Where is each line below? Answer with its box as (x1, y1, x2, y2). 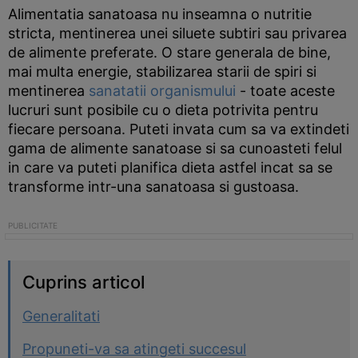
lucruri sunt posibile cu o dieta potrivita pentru (8, 101, 318, 118)
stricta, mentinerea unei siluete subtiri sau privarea (8, 25, 347, 42)
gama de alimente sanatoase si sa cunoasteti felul (8, 140, 342, 157)
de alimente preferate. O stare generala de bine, (8, 44, 331, 61)
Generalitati (22, 308, 100, 324)
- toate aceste (236, 82, 335, 99)
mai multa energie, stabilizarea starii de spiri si (8, 63, 316, 80)
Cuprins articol (22, 272, 145, 292)
